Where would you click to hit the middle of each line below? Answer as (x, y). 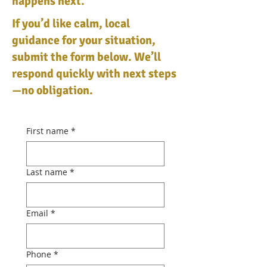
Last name (47, 172)
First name (47, 131)
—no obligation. (52, 90)
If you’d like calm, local (71, 24)
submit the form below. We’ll (86, 57)
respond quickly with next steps (94, 74)
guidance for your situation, (84, 40)
